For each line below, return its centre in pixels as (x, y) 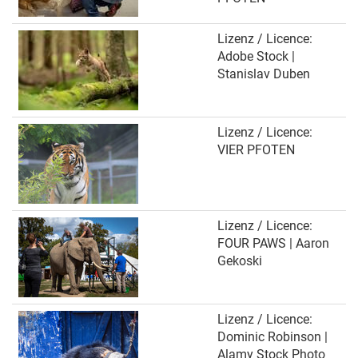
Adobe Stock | (256, 56)
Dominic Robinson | (272, 337)
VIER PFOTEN (256, 150)
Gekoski (240, 261)
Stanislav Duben (264, 74)
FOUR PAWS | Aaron (273, 243)
